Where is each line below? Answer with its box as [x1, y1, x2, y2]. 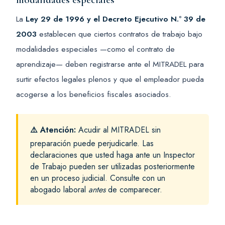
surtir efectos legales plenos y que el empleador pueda [16, 73, 204, 85]
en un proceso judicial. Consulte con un [30, 172, 165, 184]
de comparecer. [105, 183, 162, 195]
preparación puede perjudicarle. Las [30, 137, 154, 149]
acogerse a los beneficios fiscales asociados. [16, 88, 171, 100]
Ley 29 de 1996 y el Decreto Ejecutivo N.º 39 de [26, 13, 205, 25]
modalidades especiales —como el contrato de [16, 43, 175, 55]
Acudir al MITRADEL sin [76, 124, 161, 136]
